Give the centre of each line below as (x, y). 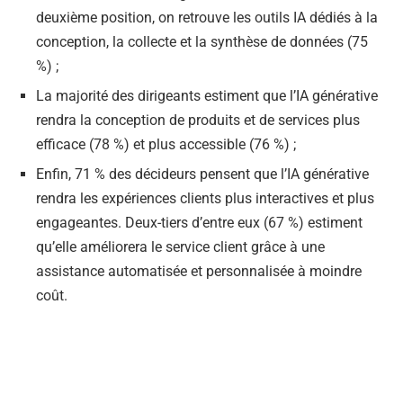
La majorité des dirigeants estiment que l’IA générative (207, 96)
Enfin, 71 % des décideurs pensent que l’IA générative (202, 175)
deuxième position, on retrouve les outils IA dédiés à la (207, 18)
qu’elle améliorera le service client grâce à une (180, 247)
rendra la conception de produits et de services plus (198, 121)
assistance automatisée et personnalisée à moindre (199, 272)
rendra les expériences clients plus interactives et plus (205, 199)
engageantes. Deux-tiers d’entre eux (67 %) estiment (199, 223)
